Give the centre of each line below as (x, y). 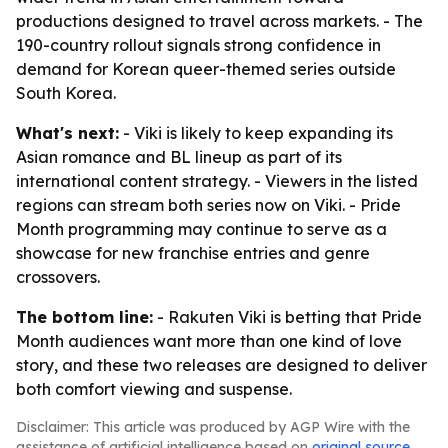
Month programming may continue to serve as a (201, 229)
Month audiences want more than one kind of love (209, 341)
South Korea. (66, 93)
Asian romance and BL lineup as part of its (179, 157)
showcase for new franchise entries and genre (193, 253)
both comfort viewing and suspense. (154, 389)
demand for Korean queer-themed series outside (206, 69)
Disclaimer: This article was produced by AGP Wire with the (213, 427)
